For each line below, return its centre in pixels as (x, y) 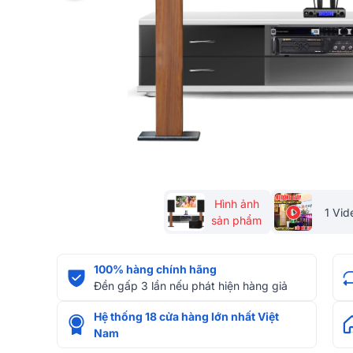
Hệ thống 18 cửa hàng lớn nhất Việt (186, 316)
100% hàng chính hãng (155, 269)
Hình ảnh (236, 204)
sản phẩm (236, 220)
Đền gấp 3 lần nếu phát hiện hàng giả (191, 286)
